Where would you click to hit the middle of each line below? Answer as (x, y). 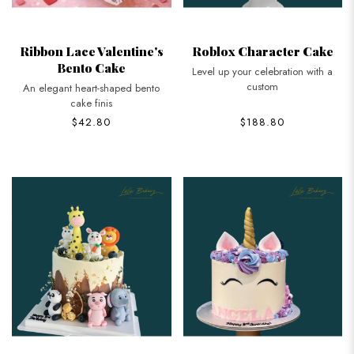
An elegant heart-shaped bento (92, 88)
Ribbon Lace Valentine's (91, 51)
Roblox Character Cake (262, 51)
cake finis (92, 103)
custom (263, 86)
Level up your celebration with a (263, 71)
